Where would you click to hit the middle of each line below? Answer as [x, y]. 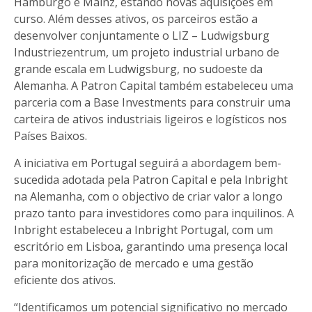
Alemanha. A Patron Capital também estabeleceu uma [154, 85]
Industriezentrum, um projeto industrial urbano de [147, 52]
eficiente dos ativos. [65, 280]
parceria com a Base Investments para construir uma [152, 102]
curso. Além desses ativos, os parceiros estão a [136, 18]
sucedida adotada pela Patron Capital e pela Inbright [151, 179]
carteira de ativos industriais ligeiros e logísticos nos [150, 119]
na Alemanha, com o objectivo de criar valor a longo [148, 196]
